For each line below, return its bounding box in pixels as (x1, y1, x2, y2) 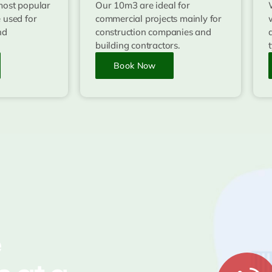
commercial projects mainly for (95, 12, 222, 24)
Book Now (114, 59, 156, 71)
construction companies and (95, 25, 211, 38)
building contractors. (95, 39, 180, 51)
